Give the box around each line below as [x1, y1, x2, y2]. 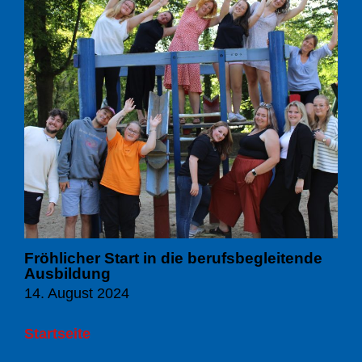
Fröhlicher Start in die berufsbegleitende [24, 249, 322, 267]
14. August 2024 [24, 284, 129, 301]
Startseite [24, 325, 90, 342]
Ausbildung [24, 264, 111, 282]
